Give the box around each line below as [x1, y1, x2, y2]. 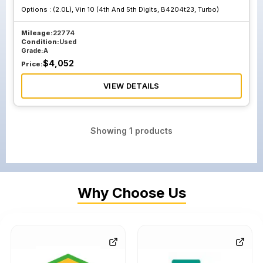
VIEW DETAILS [103, 81, 160, 90]
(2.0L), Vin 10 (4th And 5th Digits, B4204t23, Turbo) [53, 5, 219, 14]
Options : [21, 5, 53, 14]
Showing [90, 126, 129, 136]
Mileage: [21, 29, 53, 37]
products [133, 126, 173, 136]
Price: [21, 60, 43, 68]
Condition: [21, 38, 59, 46]
